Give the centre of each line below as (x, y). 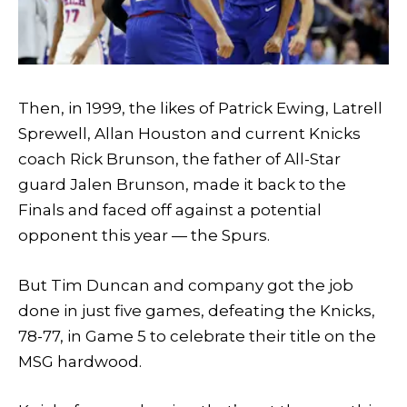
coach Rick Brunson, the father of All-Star (179, 159)
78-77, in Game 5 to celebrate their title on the (197, 336)
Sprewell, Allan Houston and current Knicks (189, 134)
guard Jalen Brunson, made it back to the (182, 185)
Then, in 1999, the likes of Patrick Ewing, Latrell (200, 109)
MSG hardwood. (80, 361)
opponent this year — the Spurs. (144, 236)
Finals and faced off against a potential (170, 210)
